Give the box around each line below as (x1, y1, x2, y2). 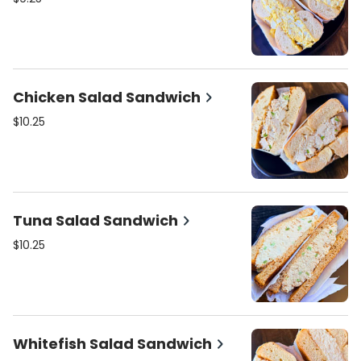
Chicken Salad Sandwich (13, 87, 201, 107)
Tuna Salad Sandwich (13, 210, 178, 230)
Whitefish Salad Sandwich (13, 334, 212, 354)
